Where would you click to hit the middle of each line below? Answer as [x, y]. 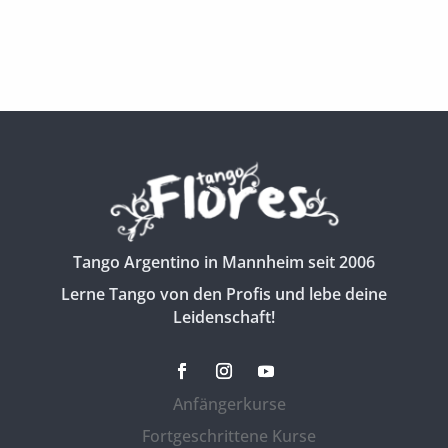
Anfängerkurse [229, 403]
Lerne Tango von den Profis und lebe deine [224, 293]
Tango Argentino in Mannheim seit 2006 [224, 261]
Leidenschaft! [224, 316]
